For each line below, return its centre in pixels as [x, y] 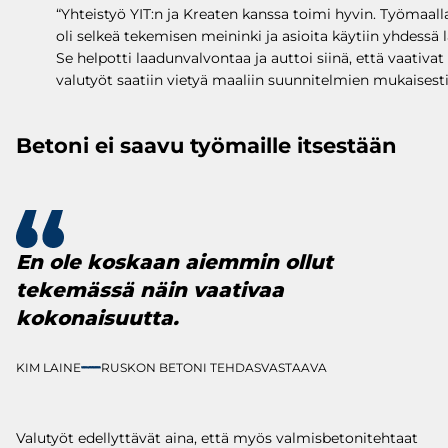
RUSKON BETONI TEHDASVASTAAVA [214, 367]
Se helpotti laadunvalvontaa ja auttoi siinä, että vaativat [250, 57]
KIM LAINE [48, 367]
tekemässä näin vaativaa [150, 289]
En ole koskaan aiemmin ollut [174, 261]
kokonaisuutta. [97, 317]
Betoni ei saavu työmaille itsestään [206, 145]
